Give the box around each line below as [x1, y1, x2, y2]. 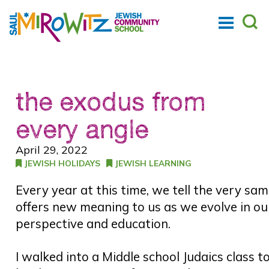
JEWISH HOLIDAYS [22, 158, 101, 168]
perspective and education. [16, 216, 174, 231]
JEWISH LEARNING [112, 158, 192, 168]
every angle [16, 113, 149, 144]
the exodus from [16, 85, 206, 116]
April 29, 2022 [16, 143, 88, 157]
